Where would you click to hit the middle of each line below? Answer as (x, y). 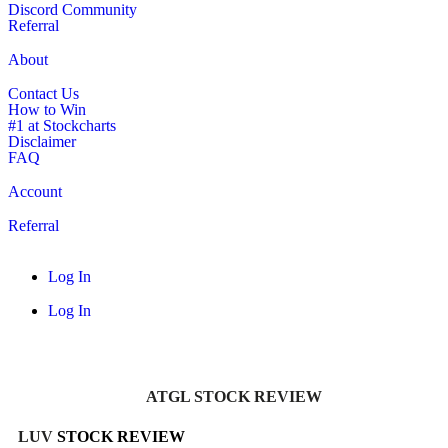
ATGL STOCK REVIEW (234, 397)
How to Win (47, 110)
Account (35, 192)
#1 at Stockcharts (62, 126)
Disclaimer (42, 142)
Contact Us (43, 94)
